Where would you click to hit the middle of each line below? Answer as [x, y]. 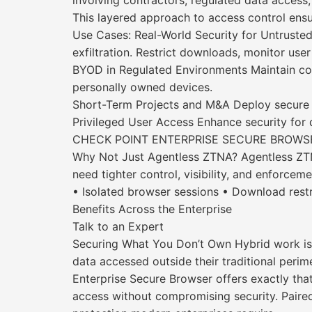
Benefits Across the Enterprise [152, 209]
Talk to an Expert [118, 226]
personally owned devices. [142, 87]
